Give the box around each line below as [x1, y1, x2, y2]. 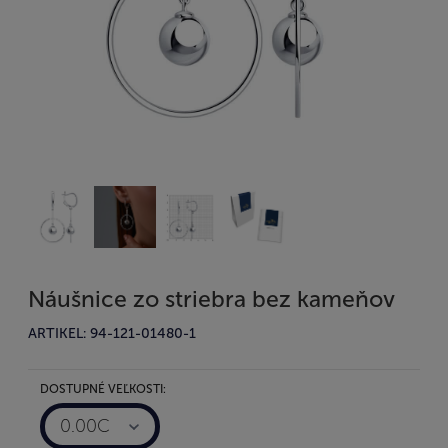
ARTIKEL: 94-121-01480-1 [28, 324, 196, 342]
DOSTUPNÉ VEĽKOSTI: [40, 381, 166, 396]
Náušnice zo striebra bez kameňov [28, 284, 395, 313]
